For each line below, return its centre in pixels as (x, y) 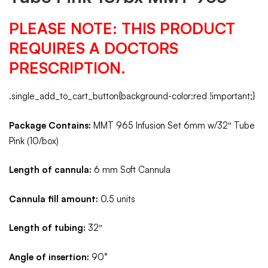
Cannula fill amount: (54, 199)
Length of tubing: (47, 228)
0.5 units (117, 199)
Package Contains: (50, 125)
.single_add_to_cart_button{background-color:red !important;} (132, 96)
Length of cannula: (50, 170)
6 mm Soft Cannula (131, 170)
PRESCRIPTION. (67, 68)
